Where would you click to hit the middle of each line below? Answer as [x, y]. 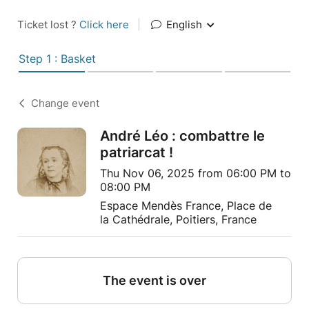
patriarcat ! [137, 152]
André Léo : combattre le [182, 136]
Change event [65, 103]
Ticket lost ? [48, 24]
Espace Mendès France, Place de [186, 206]
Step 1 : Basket [57, 59]
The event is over [154, 280]
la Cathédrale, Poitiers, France [178, 219]
